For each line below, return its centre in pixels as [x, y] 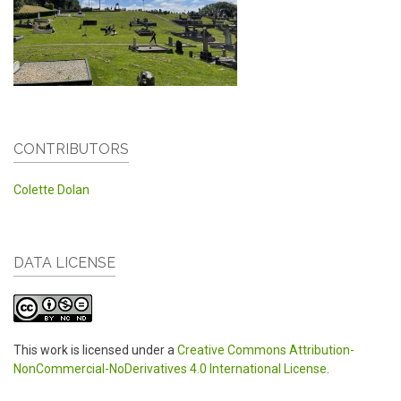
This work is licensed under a [95, 350]
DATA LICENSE [64, 263]
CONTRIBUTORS [71, 149]
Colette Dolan [51, 190]
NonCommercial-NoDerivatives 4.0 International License [170, 369]
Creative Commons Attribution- [266, 350]
